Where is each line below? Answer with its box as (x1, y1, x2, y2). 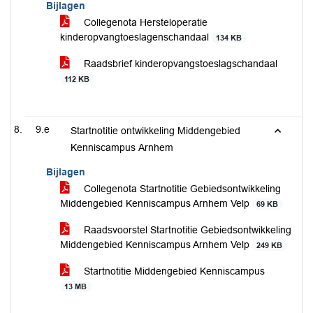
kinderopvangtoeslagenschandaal (60, 31, 212, 43)
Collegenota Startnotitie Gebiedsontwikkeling (81, 183, 281, 194)
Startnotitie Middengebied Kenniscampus (81, 265, 265, 277)
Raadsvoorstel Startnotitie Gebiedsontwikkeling (81, 224, 291, 235)
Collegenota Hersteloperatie (81, 17, 208, 28)
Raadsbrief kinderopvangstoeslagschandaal (81, 58, 277, 69)
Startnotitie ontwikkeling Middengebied (71, 125, 240, 136)
